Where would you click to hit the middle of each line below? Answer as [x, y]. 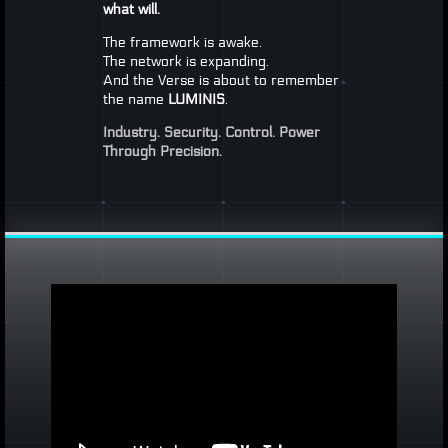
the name [135, 100]
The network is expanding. [185, 62]
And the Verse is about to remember [220, 81]
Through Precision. [162, 152]
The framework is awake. [182, 43]
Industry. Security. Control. [188, 133]
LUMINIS [196, 100]
